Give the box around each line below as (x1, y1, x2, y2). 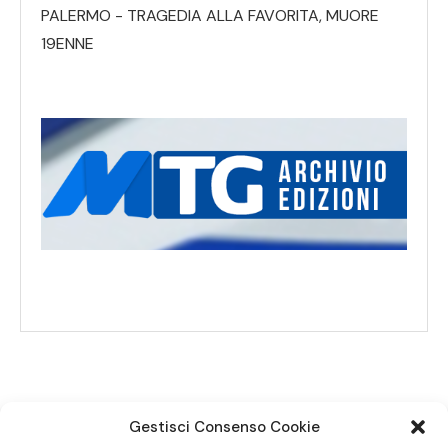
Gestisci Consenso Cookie (128, 417, 320, 437)
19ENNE (41, 32, 94, 54)
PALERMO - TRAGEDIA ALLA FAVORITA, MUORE (41, 4, 379, 26)
